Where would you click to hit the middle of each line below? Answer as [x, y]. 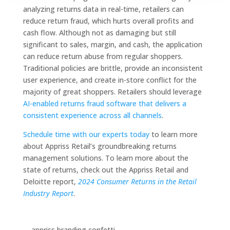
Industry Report [48, 193]
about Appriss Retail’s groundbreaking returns [100, 146]
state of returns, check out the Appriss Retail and [106, 170]
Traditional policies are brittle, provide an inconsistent [113, 68]
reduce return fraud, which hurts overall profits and [108, 21]
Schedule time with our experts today [86, 134]
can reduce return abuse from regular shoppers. [103, 56]
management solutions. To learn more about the [106, 158]
